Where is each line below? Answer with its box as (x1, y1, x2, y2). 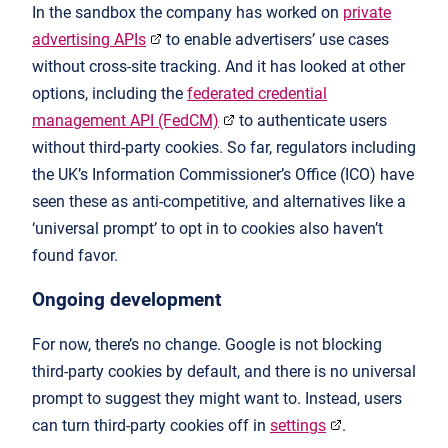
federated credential (187, 84, 327, 104)
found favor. (32, 246, 122, 266)
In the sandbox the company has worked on (32, 3, 343, 23)
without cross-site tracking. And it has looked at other (32, 57, 405, 77)
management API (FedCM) (32, 111, 219, 131)
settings (270, 415, 326, 435)
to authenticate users (235, 111, 387, 131)
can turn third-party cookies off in (32, 415, 270, 435)
